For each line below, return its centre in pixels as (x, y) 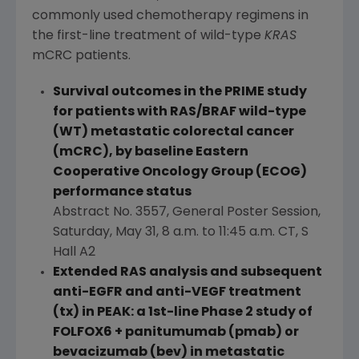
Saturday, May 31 (104, 233)
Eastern (222, 153)
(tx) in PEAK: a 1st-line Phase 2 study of (182, 313)
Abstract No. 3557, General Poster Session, (186, 213)
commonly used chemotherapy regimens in (170, 16)
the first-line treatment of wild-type (148, 36)
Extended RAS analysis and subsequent (187, 273)
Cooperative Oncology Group (153, 173)
